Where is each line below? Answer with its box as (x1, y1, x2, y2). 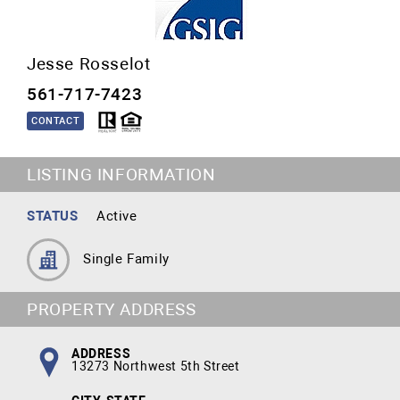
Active (96, 208, 137, 224)
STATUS (27, 208, 79, 224)
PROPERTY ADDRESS (27, 299, 196, 320)
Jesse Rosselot (27, 54, 151, 74)
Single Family (83, 251, 170, 267)
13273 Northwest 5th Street (71, 359, 240, 373)
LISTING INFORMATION (27, 164, 216, 185)
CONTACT (31, 115, 80, 127)
